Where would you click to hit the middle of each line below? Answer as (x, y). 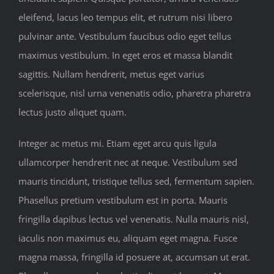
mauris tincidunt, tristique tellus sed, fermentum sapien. (136, 181)
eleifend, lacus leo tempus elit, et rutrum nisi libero (125, 17)
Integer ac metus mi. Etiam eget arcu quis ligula (117, 143)
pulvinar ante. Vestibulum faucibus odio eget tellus (125, 36)
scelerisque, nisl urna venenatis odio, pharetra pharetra (135, 93)
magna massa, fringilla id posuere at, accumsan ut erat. (134, 257)
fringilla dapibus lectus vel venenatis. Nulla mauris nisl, (134, 219)
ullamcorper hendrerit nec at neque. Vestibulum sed (128, 162)
